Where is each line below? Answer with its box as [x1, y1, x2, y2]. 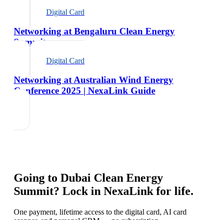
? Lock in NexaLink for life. [54, 184, 193, 197]
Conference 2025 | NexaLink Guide [14, 85, 155, 96]
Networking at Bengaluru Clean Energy [14, 26, 175, 36]
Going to [14, 171, 60, 184]
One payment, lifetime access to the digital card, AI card [14, 207, 187, 216]
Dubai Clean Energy [60, 171, 163, 184]
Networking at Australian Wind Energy [14, 74, 173, 85]
